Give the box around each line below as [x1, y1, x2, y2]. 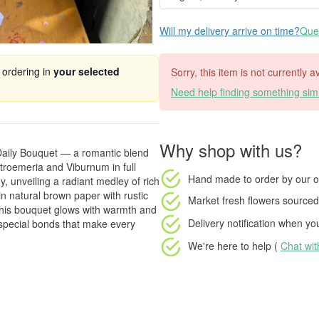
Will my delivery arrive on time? [159, 23, 300, 38]
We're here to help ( [188, 238, 281, 253]
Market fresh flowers [188, 192, 280, 207]
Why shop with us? [159, 137, 302, 162]
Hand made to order [188, 171, 279, 186]
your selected [53, 64, 120, 78]
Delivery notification [188, 215, 276, 230]
